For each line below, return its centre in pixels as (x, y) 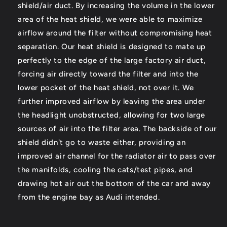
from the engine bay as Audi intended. (90, 197)
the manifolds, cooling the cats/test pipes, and (105, 170)
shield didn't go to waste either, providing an (102, 143)
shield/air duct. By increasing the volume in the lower (116, 6)
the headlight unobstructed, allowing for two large (112, 115)
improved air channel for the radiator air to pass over (117, 156)
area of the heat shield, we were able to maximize (110, 20)
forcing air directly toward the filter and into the (108, 74)
